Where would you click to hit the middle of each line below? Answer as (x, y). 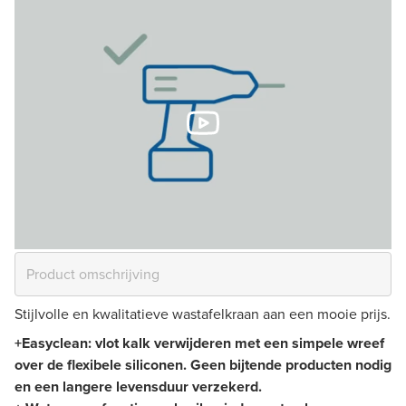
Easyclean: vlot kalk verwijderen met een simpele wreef (203, 343)
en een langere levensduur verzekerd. (138, 386)
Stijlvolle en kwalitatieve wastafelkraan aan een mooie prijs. (203, 314)
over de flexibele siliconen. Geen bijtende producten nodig (203, 364)
